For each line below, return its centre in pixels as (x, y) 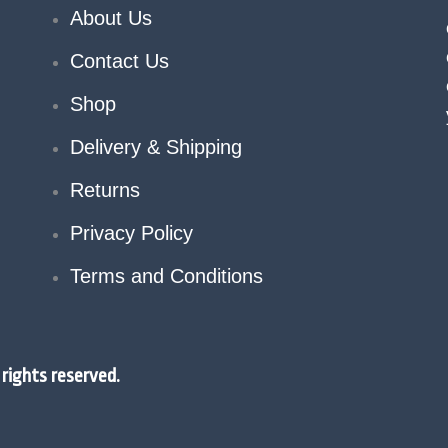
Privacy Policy (131, 233)
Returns (104, 190)
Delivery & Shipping (155, 147)
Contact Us (119, 61)
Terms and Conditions (166, 276)
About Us (110, 18)
